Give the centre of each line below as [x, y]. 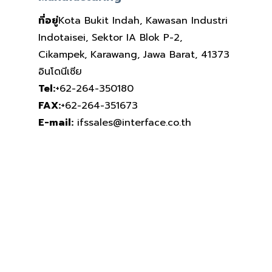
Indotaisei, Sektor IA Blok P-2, [110, 37]
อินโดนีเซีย [60, 71]
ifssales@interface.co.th [132, 122]
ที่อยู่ [48, 20]
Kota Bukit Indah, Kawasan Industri [143, 20]
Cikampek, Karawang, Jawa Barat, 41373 [134, 54]
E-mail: [56, 122]
